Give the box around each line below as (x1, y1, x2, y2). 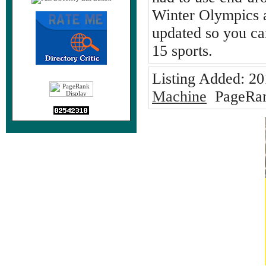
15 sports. (152, 42, 213, 59)
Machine (152, 88, 207, 105)
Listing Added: (152, 70, 245, 87)
